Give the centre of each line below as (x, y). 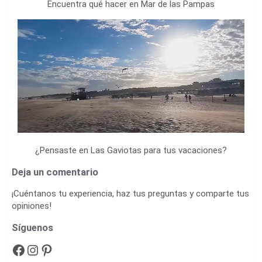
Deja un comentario (55, 172)
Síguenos (32, 227)
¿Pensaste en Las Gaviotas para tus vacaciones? (131, 150)
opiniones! (32, 206)
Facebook (15, 249)
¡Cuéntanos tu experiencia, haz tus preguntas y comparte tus (130, 193)
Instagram (31, 249)
